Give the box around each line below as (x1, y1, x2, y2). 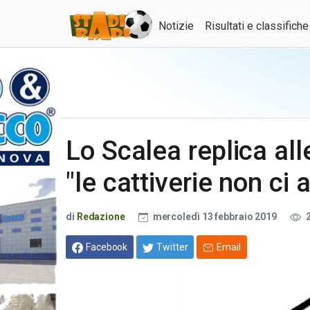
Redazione (76, 211, 125, 222)
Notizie (158, 19, 194, 33)
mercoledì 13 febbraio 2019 (150, 211, 279, 222)
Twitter (156, 241, 188, 253)
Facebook (86, 241, 128, 253)
